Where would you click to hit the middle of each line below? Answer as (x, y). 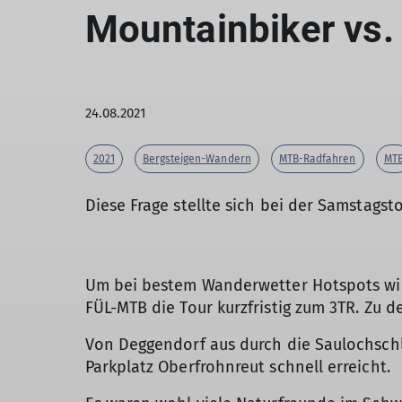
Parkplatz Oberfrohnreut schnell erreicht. (237, 367)
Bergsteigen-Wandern (197, 158)
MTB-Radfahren (317, 158)
